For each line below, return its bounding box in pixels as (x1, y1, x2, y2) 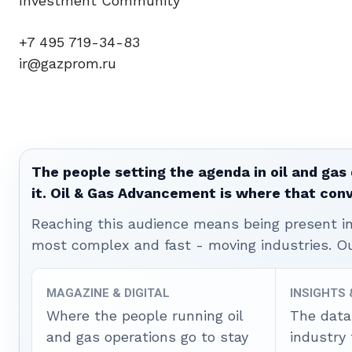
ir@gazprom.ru (19, 55, 116, 71)
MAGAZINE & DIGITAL (46, 286, 170, 300)
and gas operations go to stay (46, 328, 248, 345)
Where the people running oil (46, 307, 243, 324)
